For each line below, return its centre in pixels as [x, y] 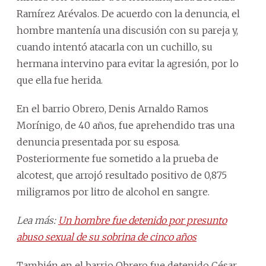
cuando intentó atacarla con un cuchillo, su [115, 47]
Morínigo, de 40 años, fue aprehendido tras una [126, 125]
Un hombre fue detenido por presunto [142, 220]
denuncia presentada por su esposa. [98, 142]
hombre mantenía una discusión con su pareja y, [127, 30]
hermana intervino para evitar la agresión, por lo [128, 63]
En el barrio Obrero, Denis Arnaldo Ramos [113, 108]
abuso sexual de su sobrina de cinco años [107, 237]
